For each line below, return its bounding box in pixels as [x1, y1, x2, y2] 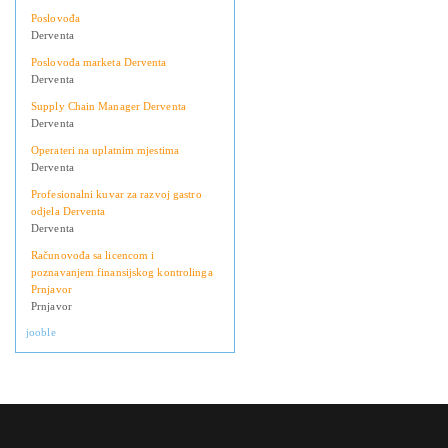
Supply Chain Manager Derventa [31, 100, 186, 113]
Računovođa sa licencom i [31, 249, 155, 262]
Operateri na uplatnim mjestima [31, 144, 179, 157]
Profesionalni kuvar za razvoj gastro [31, 188, 202, 201]
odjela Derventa [31, 205, 106, 218]
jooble [26, 326, 56, 339]
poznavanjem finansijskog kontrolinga [31, 266, 213, 279]
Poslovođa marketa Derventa [31, 56, 167, 69]
